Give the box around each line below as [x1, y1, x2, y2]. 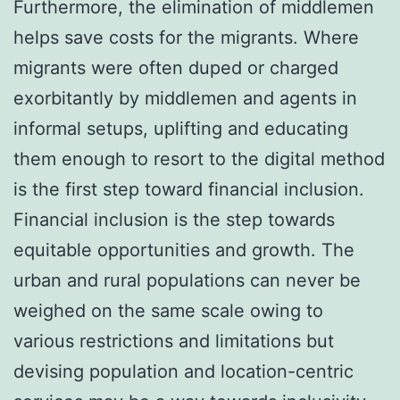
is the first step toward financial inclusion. [13, 178, 364, 200]
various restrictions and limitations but [13, 329, 334, 352]
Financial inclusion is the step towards [13, 208, 335, 230]
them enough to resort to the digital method [13, 147, 385, 170]
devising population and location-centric [13, 360, 354, 382]
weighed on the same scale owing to [13, 299, 323, 321]
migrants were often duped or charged [13, 56, 338, 79]
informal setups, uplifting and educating [13, 117, 348, 139]
